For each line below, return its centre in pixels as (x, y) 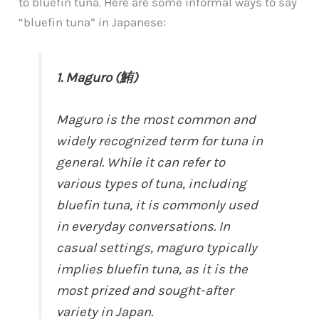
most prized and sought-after (145, 291)
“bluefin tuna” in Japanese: (93, 22)
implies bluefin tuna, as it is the (152, 270)
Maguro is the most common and (156, 120)
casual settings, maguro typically (157, 248)
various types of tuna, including (152, 184)
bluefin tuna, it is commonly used (157, 205)
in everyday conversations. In (143, 227)
